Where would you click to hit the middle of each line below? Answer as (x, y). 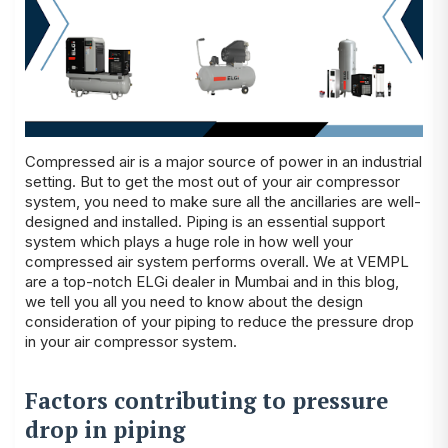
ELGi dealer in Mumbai (212, 281)
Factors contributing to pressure (206, 400)
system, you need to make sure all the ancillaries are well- (223, 201)
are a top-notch (80, 281)
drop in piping (105, 429)
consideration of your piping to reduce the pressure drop (219, 321)
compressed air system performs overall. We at (191, 261)
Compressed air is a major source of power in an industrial (223, 161)
